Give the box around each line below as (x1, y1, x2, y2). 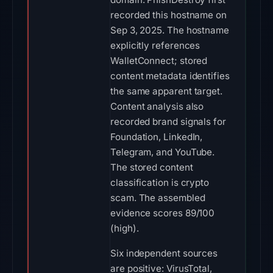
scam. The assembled (110, 192, 205, 204)
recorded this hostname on (110, 9, 227, 21)
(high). (110, 222, 139, 234)
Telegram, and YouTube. (110, 146, 215, 158)
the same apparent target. (110, 85, 222, 97)
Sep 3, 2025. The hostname (110, 24, 229, 36)
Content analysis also (110, 101, 204, 112)
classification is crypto (110, 177, 210, 188)
